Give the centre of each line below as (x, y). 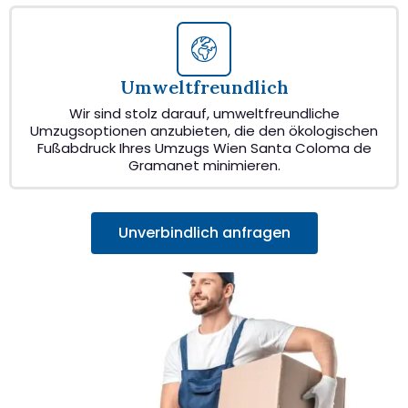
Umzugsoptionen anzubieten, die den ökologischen (204, 130)
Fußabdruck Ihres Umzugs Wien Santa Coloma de (204, 148)
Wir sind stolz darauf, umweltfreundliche (204, 113)
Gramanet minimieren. (204, 165)
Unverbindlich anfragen (204, 232)
